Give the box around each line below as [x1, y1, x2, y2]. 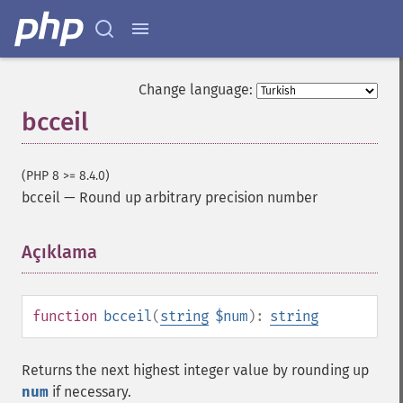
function [32, 308, 97, 325]
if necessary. [49, 383, 131, 400]
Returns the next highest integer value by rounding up [22, 362, 369, 379]
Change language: [139, 81, 253, 98]
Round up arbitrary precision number [79, 189, 318, 206]
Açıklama [22, 241, 97, 263]
